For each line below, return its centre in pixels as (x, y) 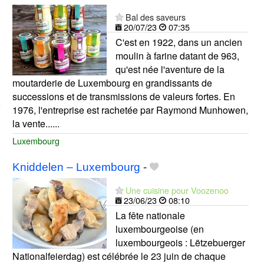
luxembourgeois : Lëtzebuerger (180, 243)
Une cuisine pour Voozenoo (177, 190)
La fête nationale (150, 216)
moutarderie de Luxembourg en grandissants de (112, 82)
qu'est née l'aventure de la (170, 69)
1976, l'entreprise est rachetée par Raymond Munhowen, (130, 110)
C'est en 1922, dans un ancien (179, 42)
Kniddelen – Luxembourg (76, 167)
